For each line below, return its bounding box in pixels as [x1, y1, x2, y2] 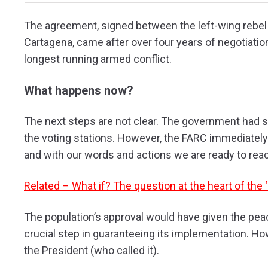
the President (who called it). [24, 243, 159, 257]
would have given [146, 210, 228, 223]
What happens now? [24, 83, 133, 98]
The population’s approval [24, 210, 146, 223]
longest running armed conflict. [24, 52, 172, 65]
